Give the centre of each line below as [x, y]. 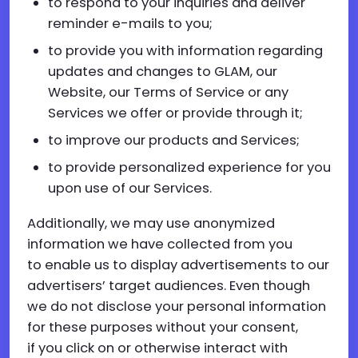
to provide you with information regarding [185, 51]
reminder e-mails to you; [130, 24]
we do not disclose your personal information [177, 306]
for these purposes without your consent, [163, 327]
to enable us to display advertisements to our [178, 265]
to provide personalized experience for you [189, 167]
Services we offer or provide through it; [175, 113]
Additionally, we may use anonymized [151, 223]
